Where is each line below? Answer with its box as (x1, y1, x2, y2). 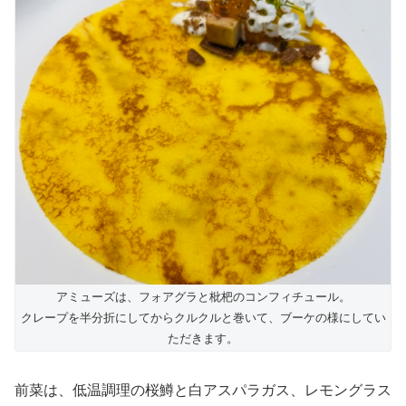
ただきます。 (168, 331, 238, 345)
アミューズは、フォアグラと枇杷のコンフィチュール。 (55, 289, 351, 304)
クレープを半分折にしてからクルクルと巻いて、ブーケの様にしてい (20, 310, 386, 324)
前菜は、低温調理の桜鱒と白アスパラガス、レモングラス (14, 382, 391, 398)
